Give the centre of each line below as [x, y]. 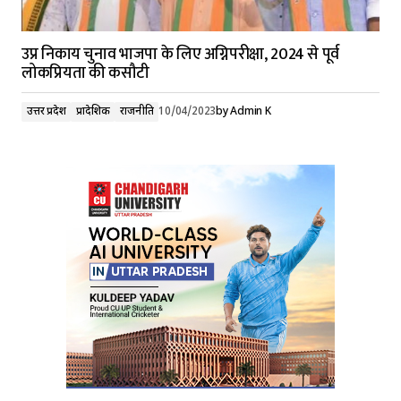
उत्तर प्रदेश [47, 112]
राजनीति [137, 112]
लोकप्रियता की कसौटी [86, 73]
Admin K [251, 112]
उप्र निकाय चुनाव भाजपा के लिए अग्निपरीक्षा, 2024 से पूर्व [181, 55]
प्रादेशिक [93, 112]
